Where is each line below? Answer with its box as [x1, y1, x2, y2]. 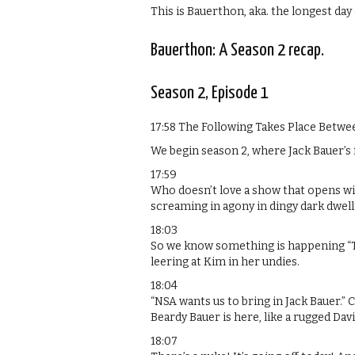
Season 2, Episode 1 [151, 83, 269, 102]
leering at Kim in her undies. [151, 254, 300, 269]
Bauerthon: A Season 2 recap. [151, 40, 324, 59]
